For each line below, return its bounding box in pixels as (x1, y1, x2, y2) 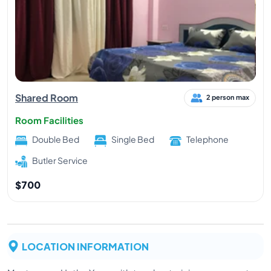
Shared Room (15, 91, 78, 105)
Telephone (186, 134, 229, 145)
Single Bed (111, 134, 154, 145)
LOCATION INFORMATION (22, 237, 149, 254)
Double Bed (32, 134, 79, 145)
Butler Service (32, 154, 88, 166)
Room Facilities (15, 114, 83, 126)
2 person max (206, 93, 249, 102)
